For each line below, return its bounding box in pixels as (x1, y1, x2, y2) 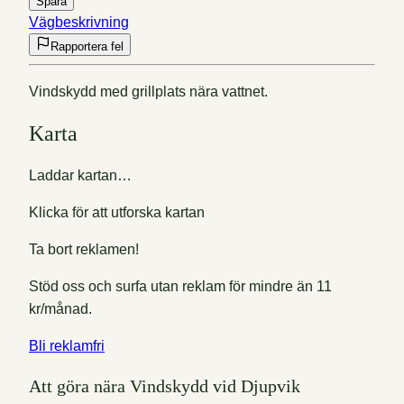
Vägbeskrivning (29, 14, 129, 30)
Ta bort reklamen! (29, 241, 139, 257)
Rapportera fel (50, 39, 124, 53)
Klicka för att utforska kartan (29, 204, 205, 220)
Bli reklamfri (29, 337, 105, 353)
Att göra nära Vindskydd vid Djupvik (29, 375, 300, 396)
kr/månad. (29, 300, 92, 317)
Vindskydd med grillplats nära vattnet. (29, 83, 268, 99)
